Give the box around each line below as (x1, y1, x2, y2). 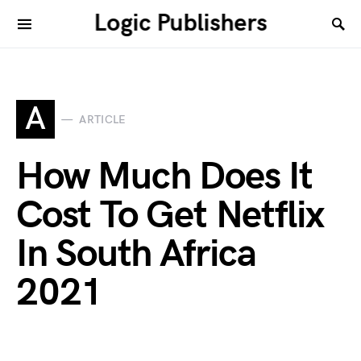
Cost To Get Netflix (16, 193, 325, 239)
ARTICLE (79, 112, 127, 127)
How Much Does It (16, 154, 313, 200)
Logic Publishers (93, 9, 268, 38)
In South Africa (16, 231, 256, 277)
